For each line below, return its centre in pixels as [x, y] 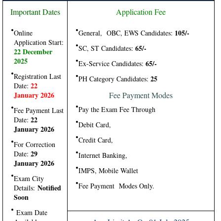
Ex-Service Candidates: [112, 63]
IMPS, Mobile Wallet [108, 170]
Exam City [29, 178]
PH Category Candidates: [114, 79]
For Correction [35, 144]
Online [23, 33]
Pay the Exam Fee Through [117, 109]
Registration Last [37, 76]
